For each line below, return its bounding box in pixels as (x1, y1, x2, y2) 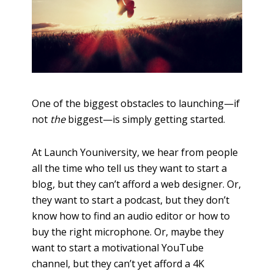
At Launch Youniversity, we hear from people (32, 146, 239, 160)
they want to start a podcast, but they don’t (32, 193, 230, 207)
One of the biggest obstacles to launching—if (32, 97, 240, 111)
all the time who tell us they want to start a (32, 161, 228, 176)
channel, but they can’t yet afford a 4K (32, 257, 205, 271)
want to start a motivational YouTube (32, 241, 204, 255)
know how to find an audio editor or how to (32, 209, 231, 223)
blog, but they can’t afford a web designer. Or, (32, 177, 242, 191)
